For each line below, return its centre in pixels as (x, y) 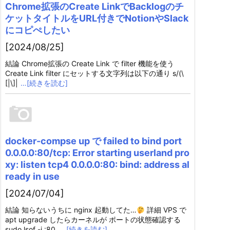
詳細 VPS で (165, 210)
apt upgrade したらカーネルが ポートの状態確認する (93, 220)
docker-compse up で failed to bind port (93, 141)
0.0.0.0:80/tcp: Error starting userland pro (97, 153)
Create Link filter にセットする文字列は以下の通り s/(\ (94, 73)
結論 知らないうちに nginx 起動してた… (71, 210)
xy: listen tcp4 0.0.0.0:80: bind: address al (97, 165)
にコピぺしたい (37, 30)
